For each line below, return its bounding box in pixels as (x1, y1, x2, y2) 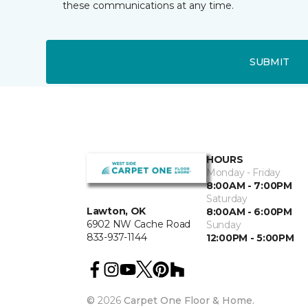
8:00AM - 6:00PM (206, 206, 292, 218)
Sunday (206, 219, 241, 231)
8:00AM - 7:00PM (206, 179, 292, 192)
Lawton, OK (87, 205, 146, 218)
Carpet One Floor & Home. (124, 294, 254, 307)
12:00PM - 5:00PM (206, 232, 294, 244)
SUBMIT (249, 55, 290, 68)
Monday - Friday (206, 166, 280, 179)
